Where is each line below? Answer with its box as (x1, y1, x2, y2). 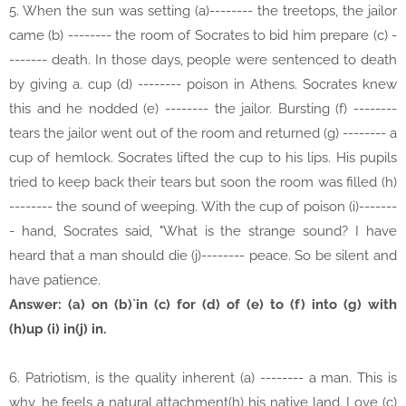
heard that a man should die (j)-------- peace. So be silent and (9, 247, 397, 265)
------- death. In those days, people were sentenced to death (9, 52, 397, 69)
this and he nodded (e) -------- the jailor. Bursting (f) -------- (9, 101, 397, 118)
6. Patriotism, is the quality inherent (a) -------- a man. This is (9, 370, 397, 387)
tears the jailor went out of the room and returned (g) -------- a (9, 125, 397, 142)
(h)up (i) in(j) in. (9, 321, 106, 338)
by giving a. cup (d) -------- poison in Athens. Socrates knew (9, 76, 397, 93)
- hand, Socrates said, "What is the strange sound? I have (9, 223, 397, 240)
